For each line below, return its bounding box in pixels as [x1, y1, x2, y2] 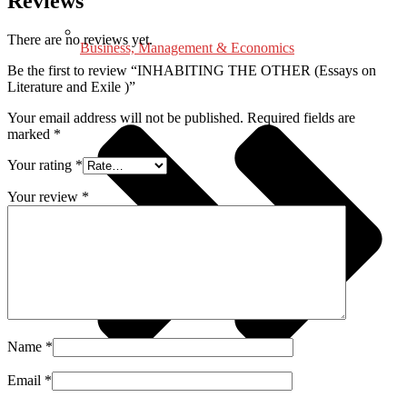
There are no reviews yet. [7, 31, 153, 47]
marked [7, 125, 54, 142]
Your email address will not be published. [7, 109, 243, 125]
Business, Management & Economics [80, 40, 294, 56]
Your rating [7, 156, 75, 173]
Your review [7, 188, 82, 204]
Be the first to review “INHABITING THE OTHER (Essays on [7, 62, 376, 78]
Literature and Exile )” [7, 78, 135, 94]
